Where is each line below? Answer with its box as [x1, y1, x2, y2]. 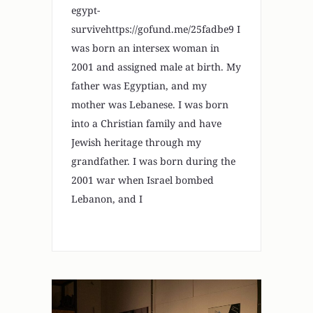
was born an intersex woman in [71, 41, 219, 55]
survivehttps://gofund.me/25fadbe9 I [71, 22, 240, 36]
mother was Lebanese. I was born [71, 98, 228, 112]
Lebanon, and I [71, 192, 143, 206]
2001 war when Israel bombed [71, 173, 214, 187]
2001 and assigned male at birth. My [71, 60, 241, 74]
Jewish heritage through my [71, 136, 201, 150]
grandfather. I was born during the [71, 154, 235, 168]
